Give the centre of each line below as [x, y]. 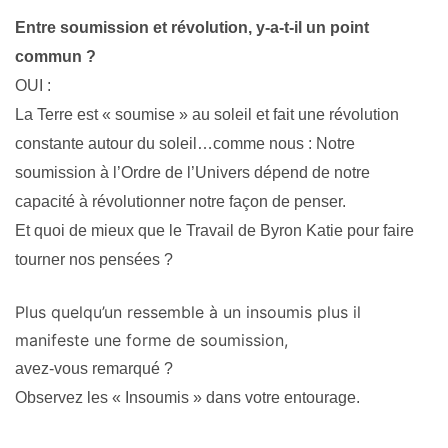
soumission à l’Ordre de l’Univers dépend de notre [192, 173]
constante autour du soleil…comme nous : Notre [185, 144]
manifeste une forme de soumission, [154, 340]
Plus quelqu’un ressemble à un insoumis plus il [188, 312]
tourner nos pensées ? [94, 260]
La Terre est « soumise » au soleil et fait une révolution [207, 115]
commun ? [55, 57]
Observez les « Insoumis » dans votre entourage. [187, 398]
